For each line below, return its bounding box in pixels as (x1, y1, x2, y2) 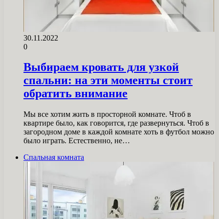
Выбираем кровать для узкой (23, 61, 179, 74)
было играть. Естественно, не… (23, 136, 130, 145)
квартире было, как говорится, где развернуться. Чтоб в (23, 119, 209, 128)
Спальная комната (23, 153, 84, 162)
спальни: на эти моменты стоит (23, 74, 193, 87)
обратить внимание (23, 87, 128, 100)
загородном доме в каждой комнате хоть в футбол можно (23, 128, 214, 136)
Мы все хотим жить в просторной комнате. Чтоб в (23, 110, 191, 119)
